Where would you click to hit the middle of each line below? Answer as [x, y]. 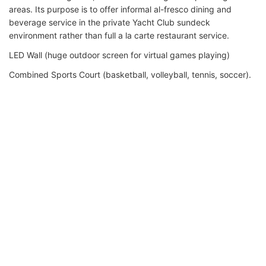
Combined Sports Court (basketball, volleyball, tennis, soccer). [130, 74]
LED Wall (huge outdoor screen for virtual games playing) [119, 55]
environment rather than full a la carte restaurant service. [119, 35]
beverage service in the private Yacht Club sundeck [110, 22]
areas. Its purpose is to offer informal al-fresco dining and [120, 9]
